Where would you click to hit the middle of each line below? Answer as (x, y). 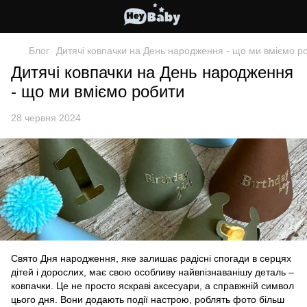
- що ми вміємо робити (98, 91)
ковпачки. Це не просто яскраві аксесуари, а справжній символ (152, 286)
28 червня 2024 (46, 118)
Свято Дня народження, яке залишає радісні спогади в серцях (151, 259)
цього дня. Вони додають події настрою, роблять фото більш (148, 300)
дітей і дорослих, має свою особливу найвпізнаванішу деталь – (152, 272)
